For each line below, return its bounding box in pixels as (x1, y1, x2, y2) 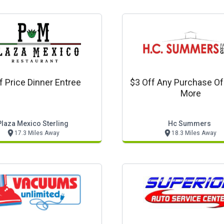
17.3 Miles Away (14, 129, 59, 136)
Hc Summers (168, 119, 211, 127)
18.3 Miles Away (171, 129, 216, 136)
